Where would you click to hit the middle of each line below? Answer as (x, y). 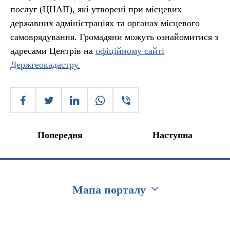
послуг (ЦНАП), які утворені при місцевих (96, 9)
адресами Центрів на (53, 51)
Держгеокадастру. (45, 65)
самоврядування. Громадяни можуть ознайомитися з (114, 37)
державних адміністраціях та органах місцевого (105, 23)
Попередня (60, 135)
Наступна (172, 135)
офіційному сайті (130, 51)
